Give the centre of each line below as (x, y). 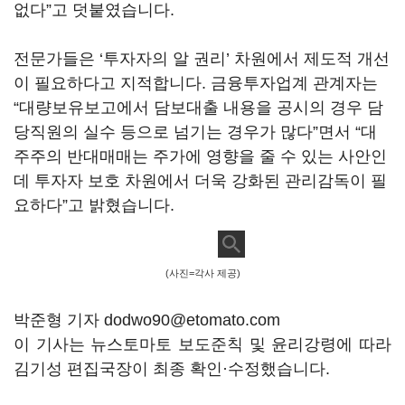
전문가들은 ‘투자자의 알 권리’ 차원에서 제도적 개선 (202, 59)
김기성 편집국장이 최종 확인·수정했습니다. (172, 369)
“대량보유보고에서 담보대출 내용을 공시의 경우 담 (198, 108)
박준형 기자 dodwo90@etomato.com (147, 320)
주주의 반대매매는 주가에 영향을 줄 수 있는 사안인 (200, 156)
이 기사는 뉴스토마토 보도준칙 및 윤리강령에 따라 (202, 344)
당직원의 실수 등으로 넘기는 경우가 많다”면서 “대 (195, 132)
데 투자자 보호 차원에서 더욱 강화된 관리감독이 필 (200, 181)
